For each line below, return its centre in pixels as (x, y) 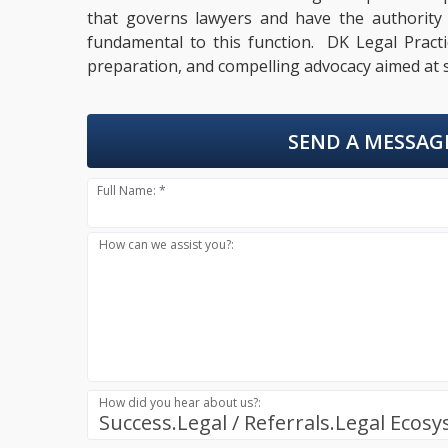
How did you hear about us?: (180, 402)
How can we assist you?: (167, 244)
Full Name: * (132, 190)
